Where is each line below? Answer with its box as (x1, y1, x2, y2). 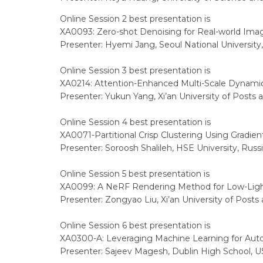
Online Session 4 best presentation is (60, 117, 211, 127)
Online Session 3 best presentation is (60, 65, 210, 76)
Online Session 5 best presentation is (60, 168, 210, 179)
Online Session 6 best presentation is (60, 220, 210, 231)
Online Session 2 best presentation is (60, 14, 210, 24)
